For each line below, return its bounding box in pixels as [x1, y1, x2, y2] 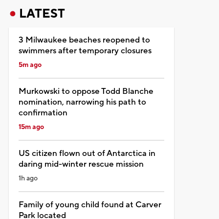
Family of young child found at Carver [18, 199, 161, 210]
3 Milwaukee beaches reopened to [18, 34, 150, 45]
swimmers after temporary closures [18, 45, 152, 56]
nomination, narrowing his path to [18, 96, 146, 108]
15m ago [18, 122, 44, 131]
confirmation [18, 107, 67, 118]
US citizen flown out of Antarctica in [18, 148, 155, 159]
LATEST [19, 5, 65, 22]
